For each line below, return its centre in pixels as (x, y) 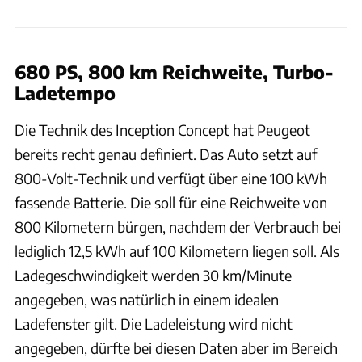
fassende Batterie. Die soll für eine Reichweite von (171, 202)
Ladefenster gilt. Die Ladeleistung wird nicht (154, 323)
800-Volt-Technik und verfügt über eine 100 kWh (171, 178)
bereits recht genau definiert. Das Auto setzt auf (166, 154)
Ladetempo (65, 93)
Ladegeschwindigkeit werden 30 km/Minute (153, 275)
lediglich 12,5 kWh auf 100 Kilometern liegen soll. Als (177, 250)
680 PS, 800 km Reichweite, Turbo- (174, 72)
